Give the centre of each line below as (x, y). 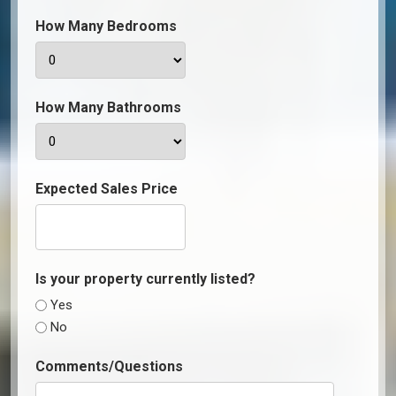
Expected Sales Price (107, 188)
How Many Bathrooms (108, 107)
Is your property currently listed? (145, 278)
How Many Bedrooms (106, 26)
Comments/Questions (109, 367)
